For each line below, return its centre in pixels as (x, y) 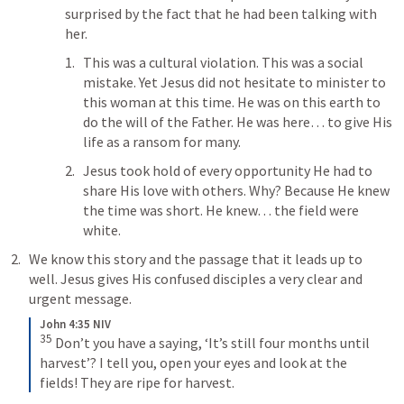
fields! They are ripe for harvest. (137, 383)
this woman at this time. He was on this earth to (232, 102)
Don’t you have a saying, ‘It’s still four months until (211, 343)
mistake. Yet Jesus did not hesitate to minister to (234, 82)
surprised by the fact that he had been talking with (221, 14)
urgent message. (80, 298)
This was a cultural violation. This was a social (223, 62)
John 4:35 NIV (75, 324)
